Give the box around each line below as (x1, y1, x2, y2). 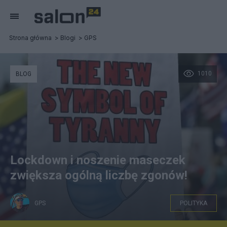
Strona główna (9, 34, 52, 42)
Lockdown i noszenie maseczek (10, 153, 185, 167)
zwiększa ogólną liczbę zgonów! (10, 168, 187, 182)
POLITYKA (180, 200, 207, 207)
